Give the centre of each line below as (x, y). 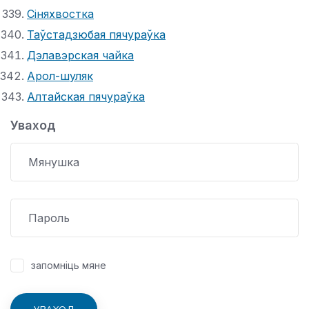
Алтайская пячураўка (86, 96)
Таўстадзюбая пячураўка (96, 34)
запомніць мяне (69, 265)
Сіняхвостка (60, 13)
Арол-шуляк (60, 76)
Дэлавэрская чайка (80, 55)
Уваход (33, 125)
